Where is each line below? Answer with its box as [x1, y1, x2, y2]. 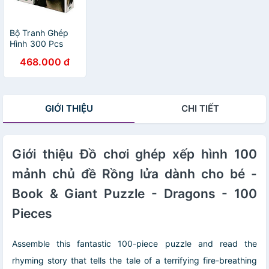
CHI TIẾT [181, 102, 219, 114]
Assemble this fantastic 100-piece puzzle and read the [12, 238, 257, 249]
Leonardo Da [10, 70, 61, 81]
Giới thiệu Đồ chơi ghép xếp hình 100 [12, 146, 257, 162]
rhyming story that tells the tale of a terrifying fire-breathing [12, 255, 257, 265]
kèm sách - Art [10, 49, 68, 59]
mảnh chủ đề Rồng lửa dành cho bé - [12, 166, 257, 181]
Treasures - [10, 59, 55, 70]
